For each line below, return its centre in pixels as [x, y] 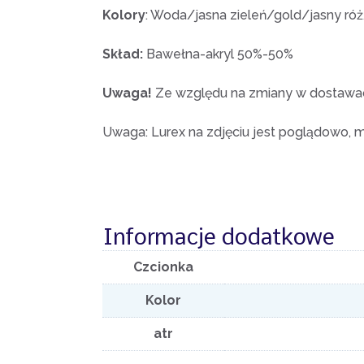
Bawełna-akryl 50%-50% [220, 54]
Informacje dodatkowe [219, 237]
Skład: [124, 54]
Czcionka [163, 267]
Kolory [124, 15]
